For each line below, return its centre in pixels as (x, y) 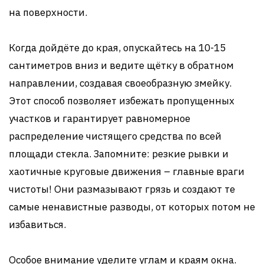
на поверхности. (48, 12)
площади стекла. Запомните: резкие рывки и (119, 154)
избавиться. (37, 225)
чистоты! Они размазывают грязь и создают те (122, 189)
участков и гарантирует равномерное (100, 118)
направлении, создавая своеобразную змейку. (120, 83)
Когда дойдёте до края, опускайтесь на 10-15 (117, 48)
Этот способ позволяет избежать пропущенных (122, 101)
